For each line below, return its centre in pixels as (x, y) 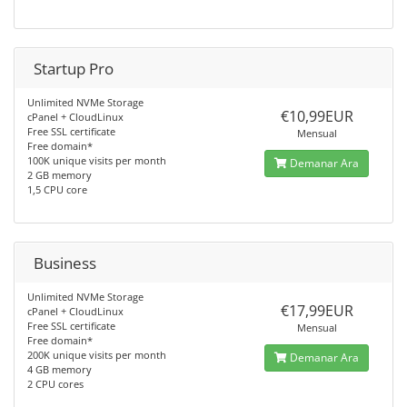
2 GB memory (60, 175)
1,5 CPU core (57, 189)
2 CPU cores (55, 384)
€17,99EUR (317, 311)
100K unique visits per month (97, 160)
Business (65, 263)
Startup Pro (74, 69)
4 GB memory (60, 369)
